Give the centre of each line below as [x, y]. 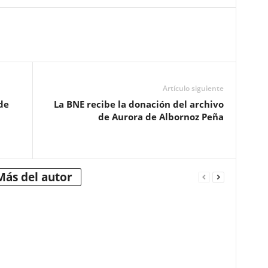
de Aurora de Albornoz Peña [161, 117]
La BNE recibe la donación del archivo [138, 104]
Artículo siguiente [193, 88]
